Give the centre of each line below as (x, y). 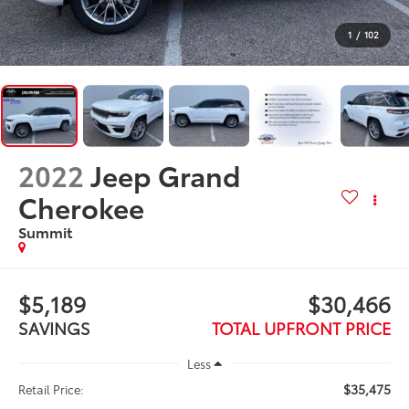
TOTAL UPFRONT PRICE (301, 327)
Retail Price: (52, 389)
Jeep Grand (166, 174)
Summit (46, 231)
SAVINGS (55, 327)
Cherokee (82, 206)
